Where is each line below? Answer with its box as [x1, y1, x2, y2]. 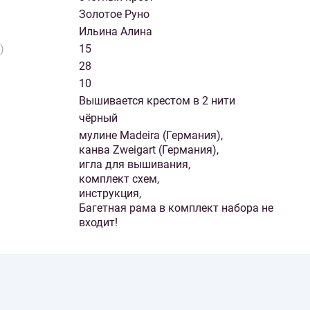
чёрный [79, 111, 118, 125]
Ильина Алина [79, 25, 152, 39]
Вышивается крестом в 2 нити [79, 94, 235, 108]
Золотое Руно [79, 8, 149, 21]
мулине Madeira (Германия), [79, 129, 223, 143]
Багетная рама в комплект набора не [79, 201, 273, 215]
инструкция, [79, 187, 141, 201]
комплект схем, [79, 172, 159, 186]
